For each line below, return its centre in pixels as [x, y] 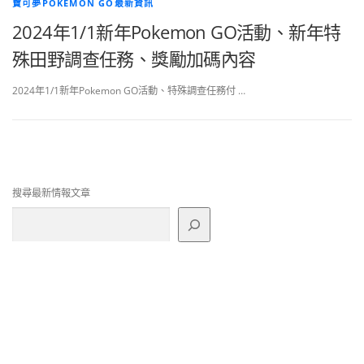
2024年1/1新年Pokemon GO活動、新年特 [177, 32]
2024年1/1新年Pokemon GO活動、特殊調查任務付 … [129, 91]
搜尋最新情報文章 [51, 193]
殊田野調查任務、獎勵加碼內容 [134, 58]
